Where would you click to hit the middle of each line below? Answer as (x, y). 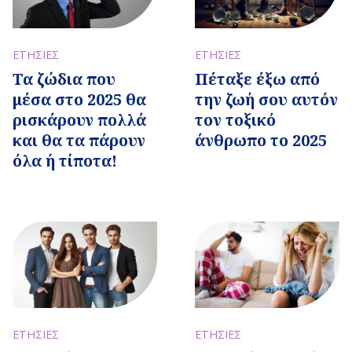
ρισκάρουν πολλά (79, 120)
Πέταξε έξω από (257, 79)
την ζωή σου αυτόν (266, 99)
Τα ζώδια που (64, 79)
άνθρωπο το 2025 (261, 140)
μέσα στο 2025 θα (79, 99)
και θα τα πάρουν (79, 140)
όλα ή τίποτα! (65, 161)
